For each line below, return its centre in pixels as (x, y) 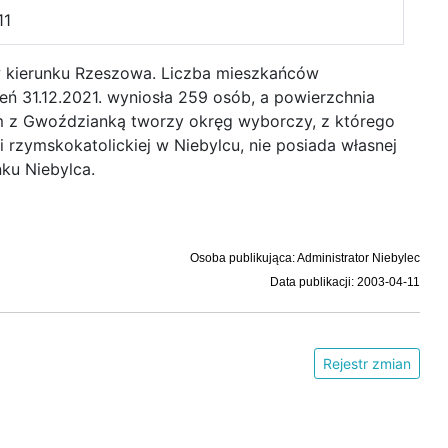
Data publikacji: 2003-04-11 (344, 282)
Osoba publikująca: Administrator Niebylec (304, 258)
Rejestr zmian (366, 363)
